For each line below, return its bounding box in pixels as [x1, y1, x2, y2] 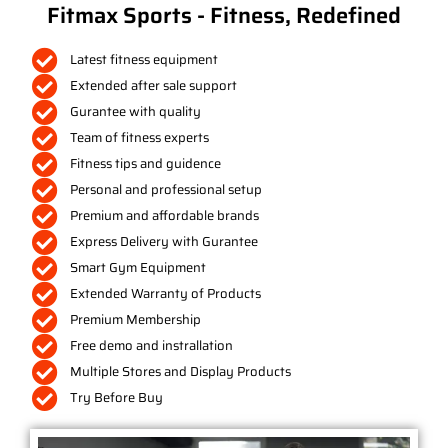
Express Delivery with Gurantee [69, 231, 258, 253]
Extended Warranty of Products [69, 283, 261, 305]
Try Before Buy [69, 387, 163, 409]
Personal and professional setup [69, 179, 262, 201]
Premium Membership [69, 309, 201, 331]
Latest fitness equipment [69, 49, 218, 71]
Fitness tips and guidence [69, 153, 221, 175]
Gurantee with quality [69, 101, 201, 123]
